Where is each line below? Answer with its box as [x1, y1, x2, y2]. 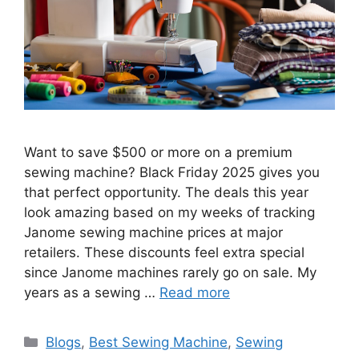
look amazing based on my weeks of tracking [24, 204, 315, 220]
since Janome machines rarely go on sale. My [24, 264, 317, 280]
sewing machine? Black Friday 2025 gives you [24, 163, 320, 180]
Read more [159, 284, 230, 301]
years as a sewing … [24, 284, 159, 301]
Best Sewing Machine [89, 333, 228, 350]
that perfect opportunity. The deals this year [24, 184, 309, 200]
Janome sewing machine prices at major [24, 224, 283, 240]
